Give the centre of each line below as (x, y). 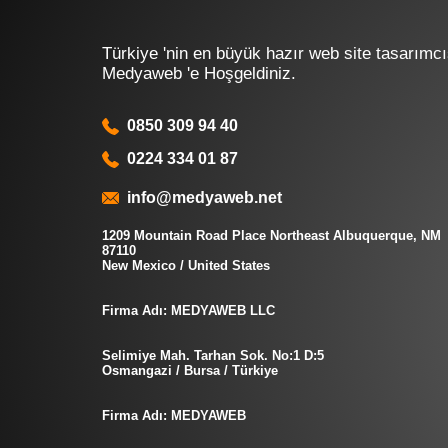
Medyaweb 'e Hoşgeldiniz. (199, 74)
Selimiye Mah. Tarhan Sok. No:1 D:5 (213, 356)
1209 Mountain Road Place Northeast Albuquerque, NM (271, 236)
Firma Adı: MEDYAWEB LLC (188, 311)
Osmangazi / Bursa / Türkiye (190, 371)
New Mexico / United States (186, 266)
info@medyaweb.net (201, 198)
